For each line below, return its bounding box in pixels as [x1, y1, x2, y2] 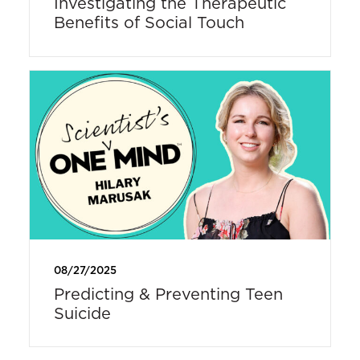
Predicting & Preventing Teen [53, 283, 283, 304]
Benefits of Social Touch [53, 12, 244, 33]
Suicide [53, 302, 111, 323]
